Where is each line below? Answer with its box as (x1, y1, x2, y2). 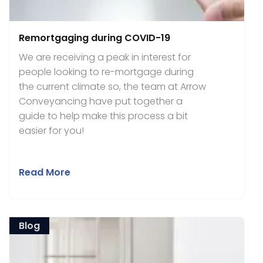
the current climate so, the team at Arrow (19, 80, 206, 93)
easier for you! (19, 124, 84, 137)
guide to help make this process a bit (19, 109, 188, 123)
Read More (19, 166, 70, 179)
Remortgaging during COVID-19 (19, 31, 170, 45)
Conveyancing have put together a (19, 95, 183, 108)
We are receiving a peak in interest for (19, 50, 191, 64)
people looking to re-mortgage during (19, 65, 194, 79)
